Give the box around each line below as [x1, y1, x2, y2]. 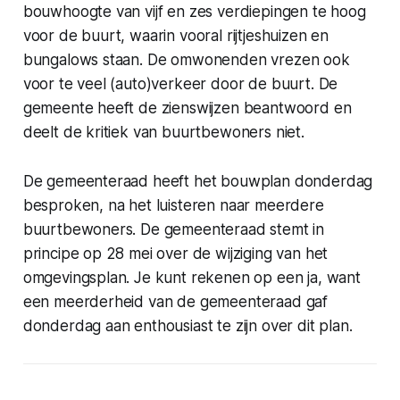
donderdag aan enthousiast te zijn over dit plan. [22, 316, 353, 335]
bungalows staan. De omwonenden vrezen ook [22, 50, 350, 69]
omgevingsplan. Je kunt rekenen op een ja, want [22, 268, 361, 287]
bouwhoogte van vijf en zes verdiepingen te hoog [22, 2, 366, 21]
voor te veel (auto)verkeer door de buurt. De [22, 74, 338, 93]
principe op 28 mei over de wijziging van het [22, 244, 329, 262]
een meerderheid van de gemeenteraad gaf [22, 292, 329, 311]
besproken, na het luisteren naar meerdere [22, 196, 324, 214]
